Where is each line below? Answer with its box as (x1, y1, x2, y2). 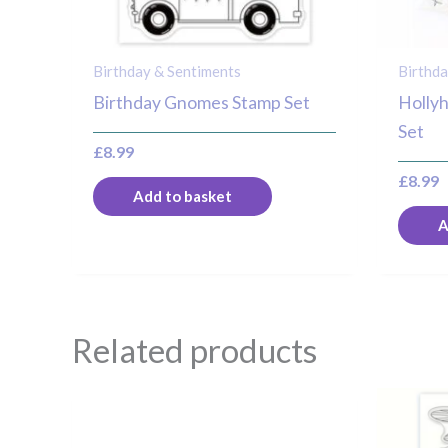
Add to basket (133, 187, 233, 206)
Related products (72, 329, 317, 370)
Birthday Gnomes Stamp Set (93, 92, 311, 114)
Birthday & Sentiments (93, 61, 242, 80)
